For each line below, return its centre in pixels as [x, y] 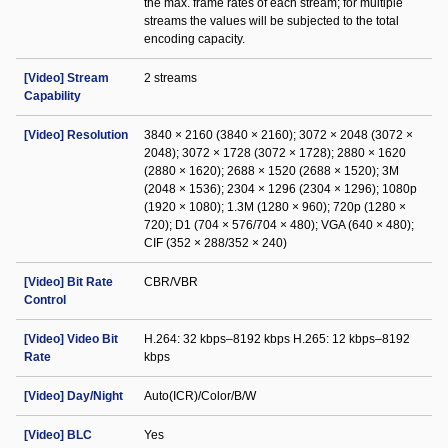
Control [45, 300]
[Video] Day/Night [73, 396]
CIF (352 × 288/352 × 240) [215, 243]
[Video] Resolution [76, 135]
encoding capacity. [194, 39]
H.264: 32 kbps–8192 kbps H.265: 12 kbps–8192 [277, 339]
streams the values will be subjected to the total [271, 21]
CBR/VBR [171, 282]
